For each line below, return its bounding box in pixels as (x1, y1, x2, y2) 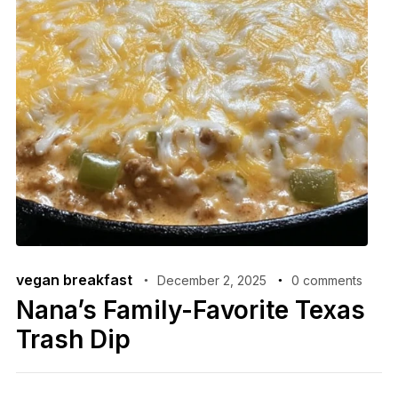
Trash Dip (15, 323, 131, 354)
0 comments (291, 272, 362, 288)
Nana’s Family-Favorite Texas (15, 294, 365, 325)
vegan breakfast (15, 270, 132, 289)
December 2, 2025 (156, 272, 267, 288)
